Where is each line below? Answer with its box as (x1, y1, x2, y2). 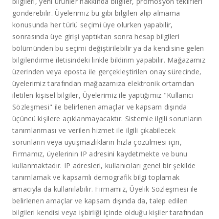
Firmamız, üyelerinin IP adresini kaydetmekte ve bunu (12, 149, 188, 159)
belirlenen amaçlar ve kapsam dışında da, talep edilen (12, 196, 188, 206)
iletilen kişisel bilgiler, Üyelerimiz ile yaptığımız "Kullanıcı (12, 90, 194, 100)
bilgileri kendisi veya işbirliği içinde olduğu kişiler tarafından (12, 208, 204, 218)
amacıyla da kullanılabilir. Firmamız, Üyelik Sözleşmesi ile (12, 184, 198, 194)
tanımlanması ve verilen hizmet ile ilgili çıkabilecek (12, 126, 175, 135)
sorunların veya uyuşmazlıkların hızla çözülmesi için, (12, 137, 182, 147)
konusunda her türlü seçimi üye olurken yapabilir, (12, 20, 173, 30)
